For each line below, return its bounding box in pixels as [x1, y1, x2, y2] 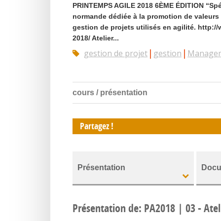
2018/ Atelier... [73, 34, 119, 42]
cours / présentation [73, 88, 147, 97]
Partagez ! [80, 120, 113, 132]
